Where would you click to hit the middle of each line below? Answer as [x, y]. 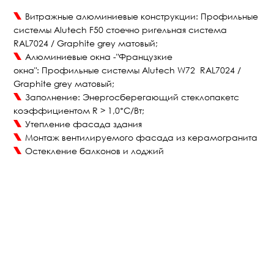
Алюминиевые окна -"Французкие [99, 57]
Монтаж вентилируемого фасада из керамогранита [143, 137]
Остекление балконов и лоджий [95, 151]
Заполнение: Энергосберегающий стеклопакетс [132, 97]
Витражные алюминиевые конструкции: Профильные [142, 16]
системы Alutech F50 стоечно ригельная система [120, 30]
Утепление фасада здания [84, 124]
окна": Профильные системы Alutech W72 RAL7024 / [128, 70]
